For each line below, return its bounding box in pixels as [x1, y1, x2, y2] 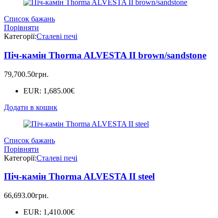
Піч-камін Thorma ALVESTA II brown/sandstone [4, 50, 206, 60]
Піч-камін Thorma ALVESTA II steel [4, 171, 155, 182]
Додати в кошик [4, 103, 57, 111]
